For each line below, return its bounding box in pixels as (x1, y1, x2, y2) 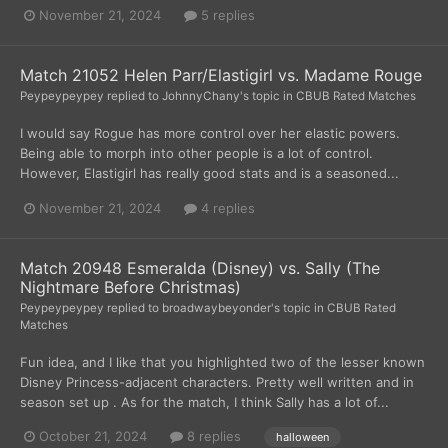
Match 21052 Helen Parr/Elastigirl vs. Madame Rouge (20, 65, 422, 86)
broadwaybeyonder (162, 300, 271, 315)
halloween (276, 429, 329, 444)
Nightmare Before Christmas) (20, 276, 241, 297)
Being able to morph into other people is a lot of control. (20, 145, 373, 162)
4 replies (197, 199, 255, 216)
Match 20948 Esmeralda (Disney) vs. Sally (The (20, 257, 380, 278)
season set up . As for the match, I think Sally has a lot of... (20, 393, 389, 410)
